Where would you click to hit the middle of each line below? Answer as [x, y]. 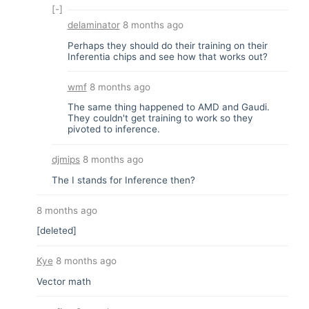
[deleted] [56, 231]
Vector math [63, 281]
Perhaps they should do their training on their [167, 45]
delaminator [93, 25]
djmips [66, 160]
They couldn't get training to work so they [160, 118]
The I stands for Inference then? [123, 180]
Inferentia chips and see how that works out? [167, 56]
